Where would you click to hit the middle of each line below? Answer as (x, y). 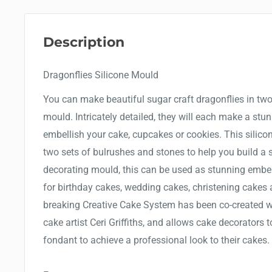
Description (84, 42)
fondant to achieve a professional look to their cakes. (156, 240)
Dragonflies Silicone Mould (101, 75)
